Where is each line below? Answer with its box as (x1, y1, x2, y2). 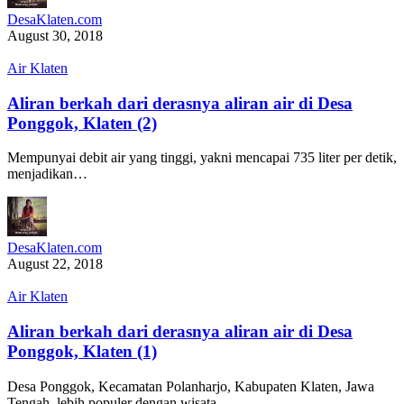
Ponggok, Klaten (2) (7, 113, 157, 133)
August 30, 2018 (7, 27, 103, 43)
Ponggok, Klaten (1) (7, 341, 157, 361)
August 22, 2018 (7, 256, 103, 272)
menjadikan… (7, 166, 87, 182)
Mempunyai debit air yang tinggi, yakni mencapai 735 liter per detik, (7, 150, 397, 166)
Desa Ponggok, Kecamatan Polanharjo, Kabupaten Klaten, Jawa (7, 378, 374, 394)
